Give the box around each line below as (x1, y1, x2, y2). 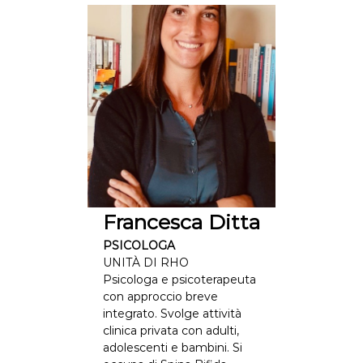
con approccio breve (102, 289, 218, 304)
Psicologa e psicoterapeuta (102, 272, 256, 287)
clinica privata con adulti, (102, 323, 239, 338)
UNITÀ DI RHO (102, 255, 189, 270)
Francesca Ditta (102, 210, 260, 234)
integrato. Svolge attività (102, 306, 241, 321)
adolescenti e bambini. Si (102, 340, 242, 355)
